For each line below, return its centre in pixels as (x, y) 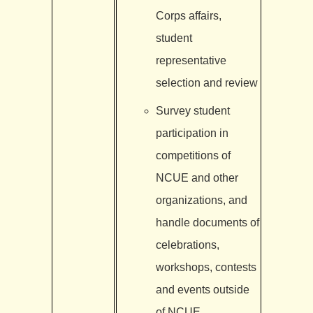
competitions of (193, 155)
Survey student (192, 110)
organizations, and (201, 200)
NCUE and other (197, 177)
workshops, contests (206, 267)
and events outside (202, 289)
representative (191, 60)
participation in (192, 133)
